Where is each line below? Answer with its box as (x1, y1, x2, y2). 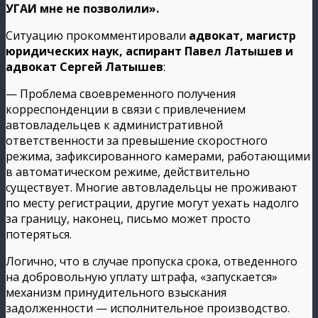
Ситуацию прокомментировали (6, 27, 189, 43)
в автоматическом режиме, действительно (6, 163, 250, 180)
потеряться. (6, 226, 72, 242)
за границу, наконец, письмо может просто (6, 210, 251, 226)
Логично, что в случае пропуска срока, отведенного (6, 253, 297, 269)
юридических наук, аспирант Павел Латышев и (6, 43, 293, 59)
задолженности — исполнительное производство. (6, 300, 290, 316)
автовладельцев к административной (6, 116, 223, 133)
